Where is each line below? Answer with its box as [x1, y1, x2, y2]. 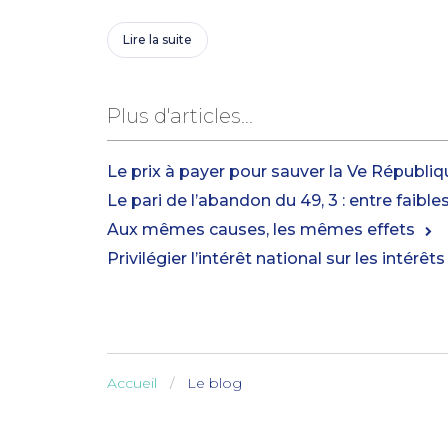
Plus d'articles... [107, 103, 253, 128]
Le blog [187, 373, 242, 392]
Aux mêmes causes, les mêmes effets [107, 219, 415, 239]
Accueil [107, 373, 157, 392]
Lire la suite [123, 31, 192, 47]
